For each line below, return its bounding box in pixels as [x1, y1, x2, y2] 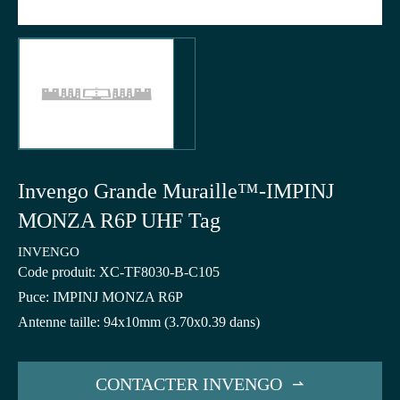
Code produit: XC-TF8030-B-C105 [18, 264, 220, 280]
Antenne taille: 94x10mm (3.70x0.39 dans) [18, 314, 260, 330]
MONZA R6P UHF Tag [18, 209, 221, 233]
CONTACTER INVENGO [95, 373, 282, 394]
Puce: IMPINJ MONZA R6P [18, 289, 183, 305]
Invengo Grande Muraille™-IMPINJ [18, 179, 334, 204]
